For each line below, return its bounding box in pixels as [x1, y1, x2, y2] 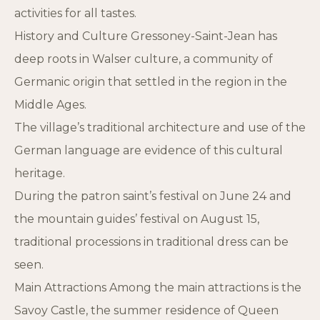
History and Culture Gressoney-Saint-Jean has [14, 29, 277, 44]
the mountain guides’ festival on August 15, [14, 212, 259, 226]
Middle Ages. [14, 98, 86, 112]
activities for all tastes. [14, 6, 136, 21]
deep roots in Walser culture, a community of [14, 52, 273, 66]
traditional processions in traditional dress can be [14, 235, 289, 249]
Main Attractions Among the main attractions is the [14, 281, 301, 295]
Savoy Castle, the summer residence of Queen [14, 304, 279, 318]
